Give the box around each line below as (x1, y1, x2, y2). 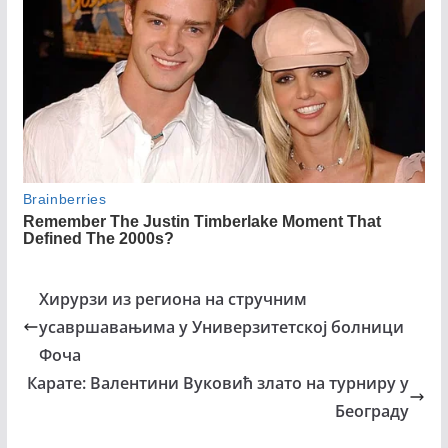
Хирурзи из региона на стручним (38, 288, 307, 311)
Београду (335, 400, 410, 423)
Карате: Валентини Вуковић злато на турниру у (27, 372, 410, 395)
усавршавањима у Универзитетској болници (38, 316, 404, 339)
